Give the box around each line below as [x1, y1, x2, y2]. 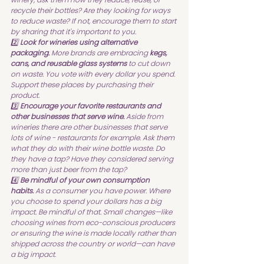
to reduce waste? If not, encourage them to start [11, 16, 178, 27]
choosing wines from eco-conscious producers [11, 217, 177, 228]
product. [11, 90, 39, 101]
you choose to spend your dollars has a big [11, 196, 163, 207]
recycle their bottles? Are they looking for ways [11, 5, 172, 16]
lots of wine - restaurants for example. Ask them [11, 133, 176, 143]
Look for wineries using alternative [20, 37, 139, 48]
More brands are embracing [49, 48, 150, 58]
